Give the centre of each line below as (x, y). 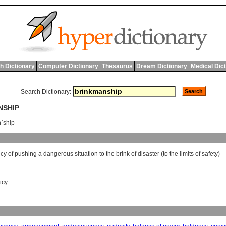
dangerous (58, 154)
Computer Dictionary (68, 66)
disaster (149, 154)
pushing (26, 154)
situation (86, 154)
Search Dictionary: (46, 92)
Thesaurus (117, 66)
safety (210, 154)
